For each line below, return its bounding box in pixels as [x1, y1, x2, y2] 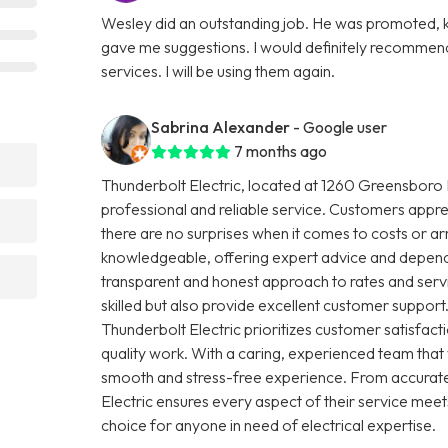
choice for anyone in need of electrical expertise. [101, 414, 437, 435]
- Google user [293, 116, 388, 137]
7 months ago [234, 140, 328, 161]
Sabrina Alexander [151, 116, 291, 137]
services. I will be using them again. [101, 60, 336, 81]
